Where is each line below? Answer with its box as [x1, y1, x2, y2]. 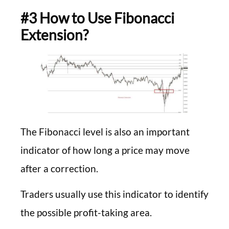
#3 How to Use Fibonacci [20, 9, 174, 27]
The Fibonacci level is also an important [20, 125, 190, 138]
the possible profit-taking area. [20, 207, 152, 219]
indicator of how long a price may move [20, 144, 190, 156]
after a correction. [20, 162, 98, 174]
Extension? [20, 26, 88, 43]
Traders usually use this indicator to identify [20, 188, 209, 200]
